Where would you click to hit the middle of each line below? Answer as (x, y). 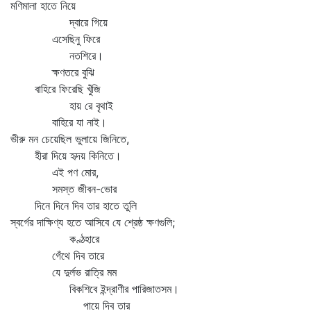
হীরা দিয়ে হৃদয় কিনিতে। (66, 155)
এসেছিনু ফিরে (55, 39)
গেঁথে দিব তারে (57, 255)
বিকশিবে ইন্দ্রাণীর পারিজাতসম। (95, 289)
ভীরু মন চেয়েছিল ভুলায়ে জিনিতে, (70, 139)
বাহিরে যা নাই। (59, 122)
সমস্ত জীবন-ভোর (64, 189)
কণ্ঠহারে (55, 239)
